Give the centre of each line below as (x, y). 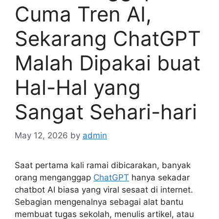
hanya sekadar (159, 178)
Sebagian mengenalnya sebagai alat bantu (99, 202)
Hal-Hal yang (78, 87)
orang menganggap (54, 178)
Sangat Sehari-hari (106, 111)
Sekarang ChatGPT (108, 38)
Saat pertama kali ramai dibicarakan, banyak (103, 165)
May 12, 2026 (41, 136)
